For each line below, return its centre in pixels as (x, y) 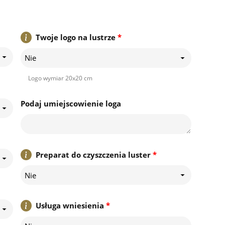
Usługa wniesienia (70, 206)
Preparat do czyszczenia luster (93, 154)
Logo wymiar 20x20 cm (60, 78)
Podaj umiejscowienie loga (71, 103)
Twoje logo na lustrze (75, 37)
